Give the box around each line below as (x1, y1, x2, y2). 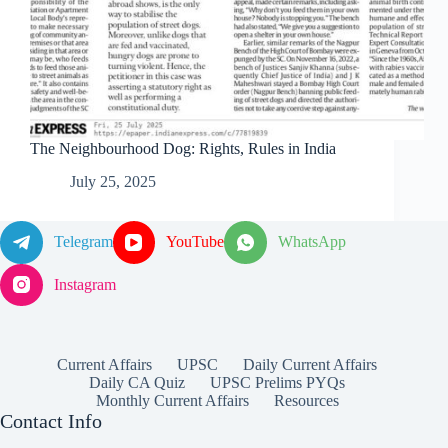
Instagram (53, 275, 116, 293)
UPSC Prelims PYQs (210, 374, 346, 392)
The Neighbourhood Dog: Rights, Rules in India (30, 140, 336, 158)
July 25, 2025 (70, 173, 156, 191)
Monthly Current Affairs (95, 392, 249, 410)
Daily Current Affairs (243, 356, 378, 374)
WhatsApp (278, 233, 347, 251)
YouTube (166, 233, 225, 251)
